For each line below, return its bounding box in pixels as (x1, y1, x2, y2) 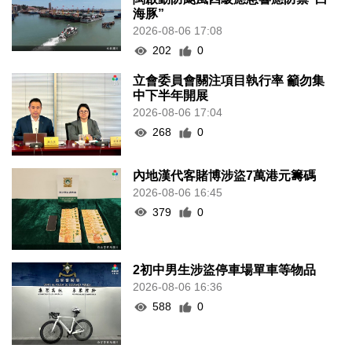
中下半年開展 (133, 89, 209, 103)
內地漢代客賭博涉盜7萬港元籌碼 (133, 168, 317, 182)
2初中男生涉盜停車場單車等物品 (133, 263, 317, 277)
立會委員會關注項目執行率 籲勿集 (133, 74, 325, 88)
